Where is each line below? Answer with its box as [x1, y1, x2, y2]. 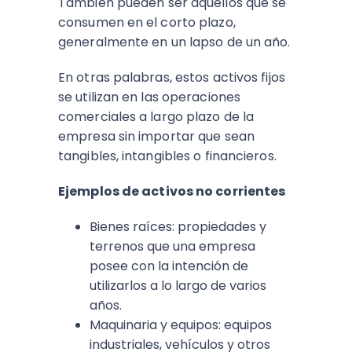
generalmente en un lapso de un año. [58, 33, 291, 51]
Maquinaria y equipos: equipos [90, 316, 272, 334]
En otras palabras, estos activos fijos [58, 68, 285, 86]
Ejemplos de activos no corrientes [58, 182, 286, 200]
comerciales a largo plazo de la [58, 108, 255, 126]
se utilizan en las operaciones [58, 88, 241, 106]
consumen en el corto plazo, [58, 13, 236, 31]
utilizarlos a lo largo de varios [90, 277, 266, 295]
